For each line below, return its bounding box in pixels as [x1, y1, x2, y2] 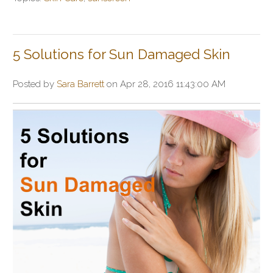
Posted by [13, 79, 57, 90]
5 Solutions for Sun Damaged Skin [13, 46, 230, 63]
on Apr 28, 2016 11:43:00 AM [104, 79, 225, 90]
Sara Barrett [57, 79, 104, 90]
